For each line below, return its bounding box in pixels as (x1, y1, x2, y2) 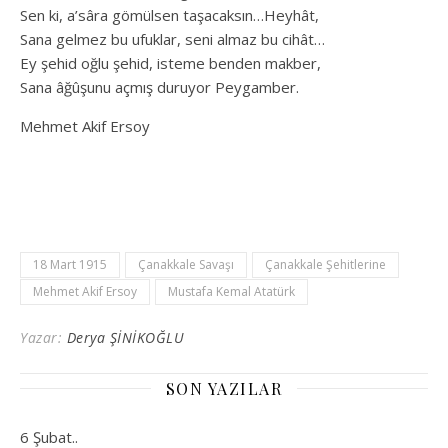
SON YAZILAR (165, 377, 283, 399)
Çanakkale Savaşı (138, 255, 234, 273)
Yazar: (20, 327, 67, 347)
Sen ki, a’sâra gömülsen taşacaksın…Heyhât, (20, 4, 319, 25)
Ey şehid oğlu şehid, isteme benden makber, (20, 52, 321, 73)
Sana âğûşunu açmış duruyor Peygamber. (20, 76, 299, 97)
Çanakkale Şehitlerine (265, 255, 386, 273)
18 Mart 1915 (33, 255, 107, 273)
